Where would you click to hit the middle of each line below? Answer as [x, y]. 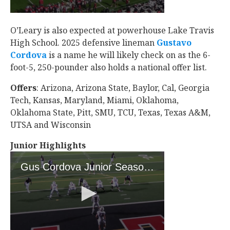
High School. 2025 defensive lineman [83, 43]
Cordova [28, 55]
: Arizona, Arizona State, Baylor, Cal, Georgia [123, 88]
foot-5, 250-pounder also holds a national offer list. [110, 67]
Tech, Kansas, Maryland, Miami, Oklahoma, [94, 100]
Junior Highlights [48, 145]
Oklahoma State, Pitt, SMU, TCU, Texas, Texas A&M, [110, 112]
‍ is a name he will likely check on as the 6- [129, 55]
